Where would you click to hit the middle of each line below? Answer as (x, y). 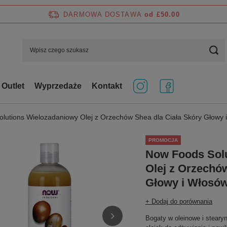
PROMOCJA (163, 140)
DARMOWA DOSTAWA (103, 14)
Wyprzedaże (58, 86)
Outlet (13, 86)
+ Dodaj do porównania (179, 201)
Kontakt (107, 86)
